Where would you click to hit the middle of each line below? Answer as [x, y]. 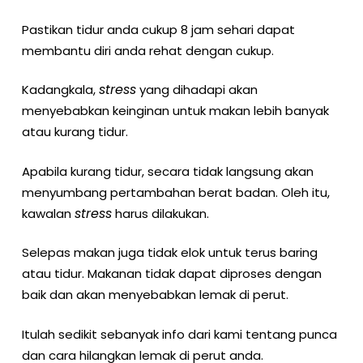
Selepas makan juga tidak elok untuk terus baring [169, 252]
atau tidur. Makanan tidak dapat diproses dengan [171, 273]
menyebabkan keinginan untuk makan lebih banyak [175, 111]
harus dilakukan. [160, 213]
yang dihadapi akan [196, 90]
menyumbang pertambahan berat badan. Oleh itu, [175, 192]
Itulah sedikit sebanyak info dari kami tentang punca [179, 334]
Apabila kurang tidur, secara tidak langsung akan [167, 171]
